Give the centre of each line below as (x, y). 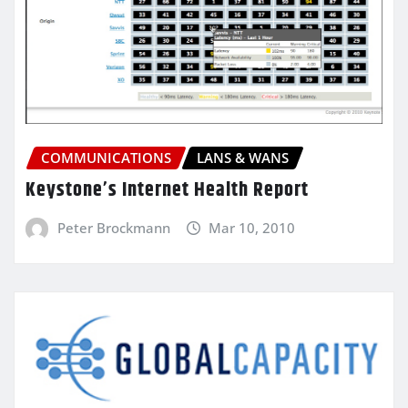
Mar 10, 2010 (252, 228)
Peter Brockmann (113, 228)
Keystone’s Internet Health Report (167, 191)
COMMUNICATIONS (106, 157)
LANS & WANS (243, 157)
